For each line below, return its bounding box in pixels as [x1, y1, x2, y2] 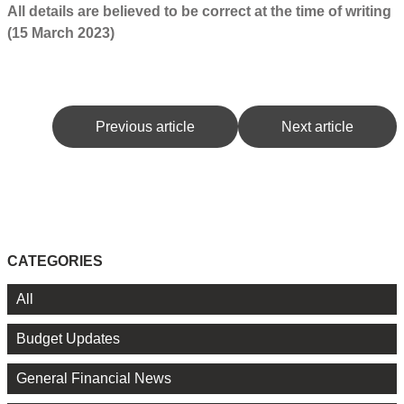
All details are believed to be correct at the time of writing [7, 3, 391, 19]
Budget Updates [16, 331, 120, 347]
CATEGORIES [7, 253, 103, 270]
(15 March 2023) [7, 24, 115, 41]
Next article [281, 118, 353, 134]
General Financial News [16, 371, 171, 387]
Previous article [96, 118, 195, 134]
